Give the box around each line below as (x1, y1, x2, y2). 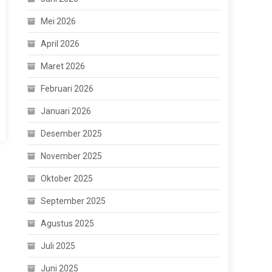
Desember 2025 (41, 129, 103, 138)
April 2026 (41, 39, 80, 49)
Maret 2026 (41, 61, 86, 71)
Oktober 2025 (41, 174, 93, 183)
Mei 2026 (41, 16, 76, 26)
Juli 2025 (41, 241, 76, 251)
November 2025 (41, 151, 103, 161)
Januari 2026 (41, 106, 92, 116)
